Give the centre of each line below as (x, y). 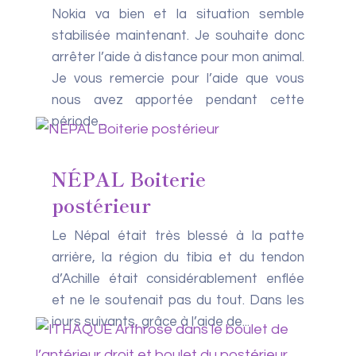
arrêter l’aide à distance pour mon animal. (178, 57)
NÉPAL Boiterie (128, 178)
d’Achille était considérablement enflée (178, 279)
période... (78, 122)
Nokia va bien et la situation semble (178, 14)
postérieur (101, 205)
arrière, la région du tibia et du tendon (178, 257)
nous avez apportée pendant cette (178, 100)
